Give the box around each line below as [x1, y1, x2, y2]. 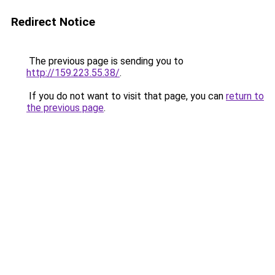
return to [226, 90, 264, 102]
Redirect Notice [11, 15, 95, 29]
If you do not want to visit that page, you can [26, 90, 226, 102]
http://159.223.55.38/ [26, 67, 120, 79]
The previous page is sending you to [26, 55, 184, 67]
